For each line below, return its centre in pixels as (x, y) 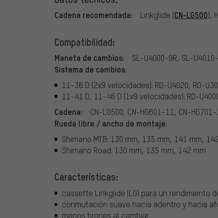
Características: (86, 176)
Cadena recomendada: (94, 15)
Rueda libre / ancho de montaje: (111, 123)
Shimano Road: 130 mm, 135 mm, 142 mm (134, 150)
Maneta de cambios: (90, 58)
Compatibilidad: (85, 42)
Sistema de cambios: (91, 69)
